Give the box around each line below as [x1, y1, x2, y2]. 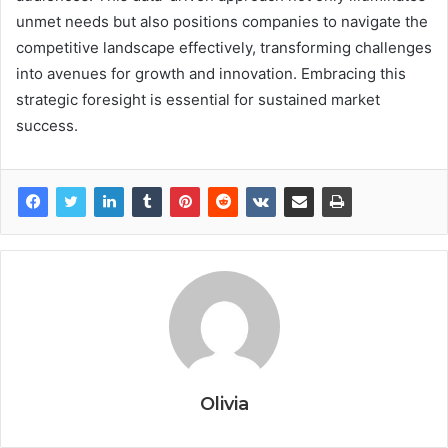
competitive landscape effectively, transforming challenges [16, 38, 432, 58]
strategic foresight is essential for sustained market [16, 90, 380, 110]
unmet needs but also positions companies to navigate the [16, 12, 428, 32]
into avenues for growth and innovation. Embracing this [16, 64, 406, 84]
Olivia [199, 393, 249, 416]
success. [16, 116, 78, 136]
